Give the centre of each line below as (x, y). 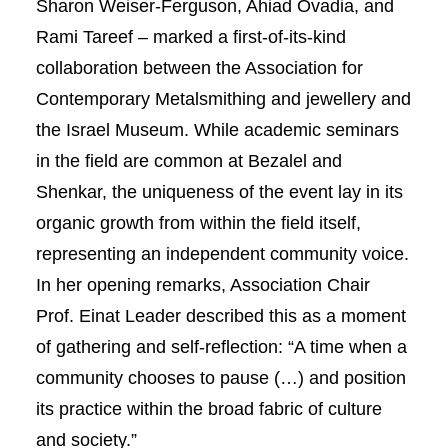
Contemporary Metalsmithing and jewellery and (223, 99)
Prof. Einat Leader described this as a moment (220, 316)
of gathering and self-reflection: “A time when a (221, 347)
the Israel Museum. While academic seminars (217, 130)
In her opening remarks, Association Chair (202, 285)
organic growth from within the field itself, (198, 223)
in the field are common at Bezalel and (188, 161)
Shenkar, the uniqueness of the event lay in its (219, 192)
